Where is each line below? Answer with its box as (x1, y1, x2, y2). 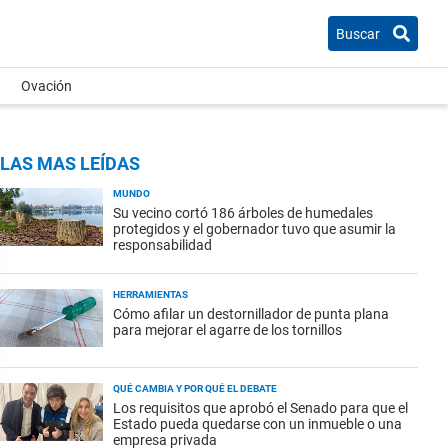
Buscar (336, 25, 380, 42)
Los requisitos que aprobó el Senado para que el (113, 400, 408, 416)
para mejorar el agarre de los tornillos (113, 322, 342, 338)
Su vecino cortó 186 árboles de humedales (113, 205, 373, 221)
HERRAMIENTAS (113, 289, 188, 300)
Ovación (21, 78, 72, 94)
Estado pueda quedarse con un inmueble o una (113, 416, 402, 432)
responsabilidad (113, 237, 212, 253)
